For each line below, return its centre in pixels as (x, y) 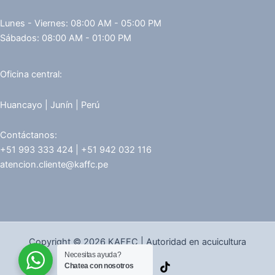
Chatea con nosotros (99, 266)
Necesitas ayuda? (93, 255)
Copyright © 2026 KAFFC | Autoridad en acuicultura (137, 242)
